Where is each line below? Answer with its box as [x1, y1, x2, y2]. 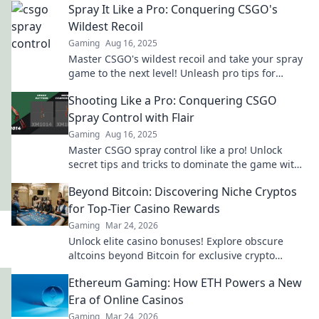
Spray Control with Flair [68, 110, 194, 125]
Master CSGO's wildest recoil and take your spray [68, 52, 303, 66]
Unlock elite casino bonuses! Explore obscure [68, 234, 283, 248]
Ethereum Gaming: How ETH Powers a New [68, 275, 302, 291]
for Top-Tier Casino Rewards [68, 201, 220, 216]
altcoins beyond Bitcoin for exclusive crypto [68, 249, 275, 262]
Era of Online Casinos [68, 292, 184, 308]
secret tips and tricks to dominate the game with [68, 157, 300, 171]
